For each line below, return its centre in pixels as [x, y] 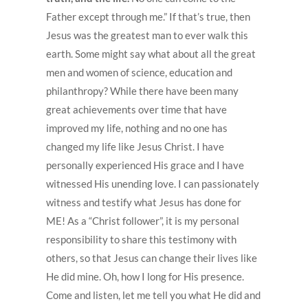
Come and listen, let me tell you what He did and [154, 295]
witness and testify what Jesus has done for [144, 202]
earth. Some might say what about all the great [151, 53]
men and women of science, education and [140, 72]
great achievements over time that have [137, 109]
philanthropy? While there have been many [143, 90]
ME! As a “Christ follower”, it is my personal [143, 220]
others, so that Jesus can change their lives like [152, 257]
